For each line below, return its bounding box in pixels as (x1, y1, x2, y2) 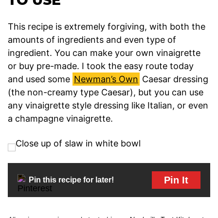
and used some (8, 73, 73, 84)
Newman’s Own (74, 73, 138, 84)
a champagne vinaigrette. (8, 113, 113, 124)
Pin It (164, 174, 188, 185)
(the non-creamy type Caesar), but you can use (8, 87, 203, 97)
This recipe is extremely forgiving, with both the (8, 21, 205, 32)
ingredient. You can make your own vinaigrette (8, 47, 200, 58)
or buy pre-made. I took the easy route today (8, 60, 194, 71)
